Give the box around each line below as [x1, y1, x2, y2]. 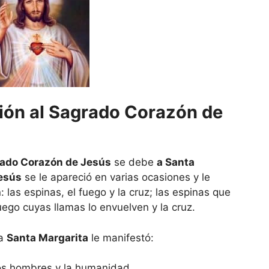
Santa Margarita [7, 231, 88, 244]
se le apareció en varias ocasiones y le [22, 171, 210, 184]
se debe [111, 156, 157, 169]
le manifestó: [88, 231, 154, 244]
